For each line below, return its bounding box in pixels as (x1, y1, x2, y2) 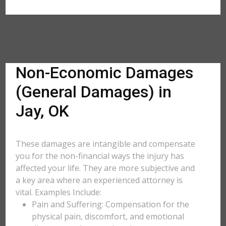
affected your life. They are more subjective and (16, 162, 195, 174)
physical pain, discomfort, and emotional (32, 211, 185, 222)
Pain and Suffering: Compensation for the (32, 199, 190, 210)
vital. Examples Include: (16, 187, 102, 198)
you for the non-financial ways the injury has (16, 150, 185, 161)
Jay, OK (16, 101, 70, 121)
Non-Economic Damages (16, 63, 194, 82)
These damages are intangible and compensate (16, 138, 196, 149)
